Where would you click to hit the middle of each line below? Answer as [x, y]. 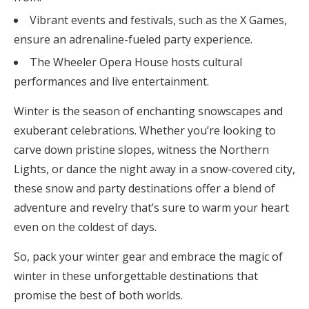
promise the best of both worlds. [98, 295]
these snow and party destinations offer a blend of [144, 188]
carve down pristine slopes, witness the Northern [141, 150]
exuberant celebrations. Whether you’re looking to [145, 130]
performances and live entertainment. [111, 81]
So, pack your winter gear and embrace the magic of [148, 257]
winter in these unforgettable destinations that [136, 276]
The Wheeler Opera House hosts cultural [136, 62]
